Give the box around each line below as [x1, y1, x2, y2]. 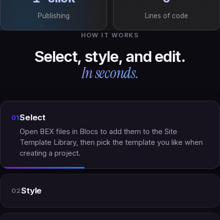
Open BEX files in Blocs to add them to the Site [20, 127, 178, 137]
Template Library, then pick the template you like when [20, 138, 203, 147]
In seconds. [81, 63, 139, 83]
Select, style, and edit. [34, 47, 186, 66]
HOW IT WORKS [81, 31, 139, 39]
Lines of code [145, 12, 188, 20]
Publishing [37, 12, 70, 20]
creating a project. [20, 149, 81, 158]
